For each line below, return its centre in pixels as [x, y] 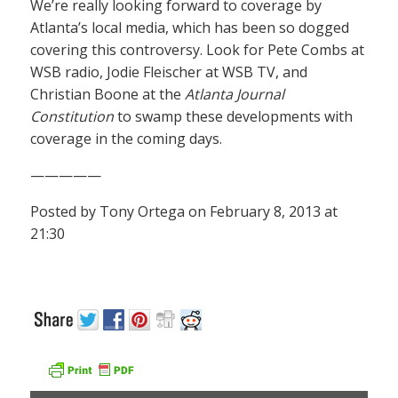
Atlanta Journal [235, 94]
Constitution [72, 116]
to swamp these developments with [233, 116]
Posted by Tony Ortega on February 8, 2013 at [184, 211]
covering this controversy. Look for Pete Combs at [197, 50]
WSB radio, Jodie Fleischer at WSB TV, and [169, 72]
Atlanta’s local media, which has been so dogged [190, 28]
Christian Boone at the [107, 94]
